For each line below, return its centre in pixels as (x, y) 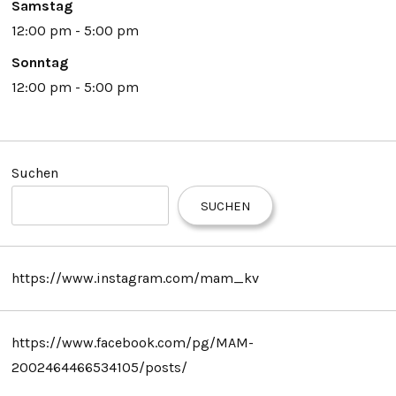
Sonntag (39, 62)
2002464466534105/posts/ (99, 367)
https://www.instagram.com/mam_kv (135, 278)
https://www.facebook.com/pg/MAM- (132, 342)
